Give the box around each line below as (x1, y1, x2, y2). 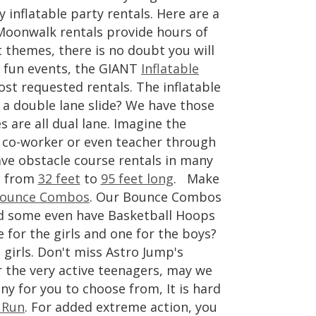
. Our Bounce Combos (90, 188, 221, 205)
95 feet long (100, 170, 174, 187)
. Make (173, 170, 219, 187)
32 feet (37, 170, 80, 187)
